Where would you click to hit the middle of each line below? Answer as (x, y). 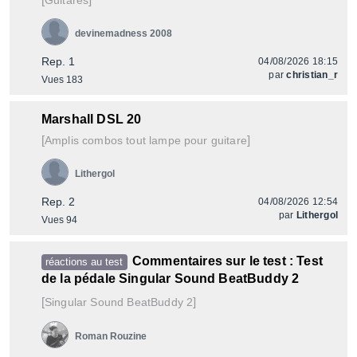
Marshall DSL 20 (92, 119)
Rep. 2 (58, 202)
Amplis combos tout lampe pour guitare (146, 140)
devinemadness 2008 (124, 33)
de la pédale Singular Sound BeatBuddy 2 (171, 279)
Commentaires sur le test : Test (227, 261)
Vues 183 (62, 80)
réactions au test (84, 262)
